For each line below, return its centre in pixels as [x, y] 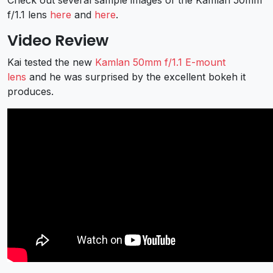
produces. [30, 91]
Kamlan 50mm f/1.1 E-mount [160, 62]
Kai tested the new [51, 62]
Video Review [58, 40]
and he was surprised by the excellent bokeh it [136, 76]
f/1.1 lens [29, 14]
